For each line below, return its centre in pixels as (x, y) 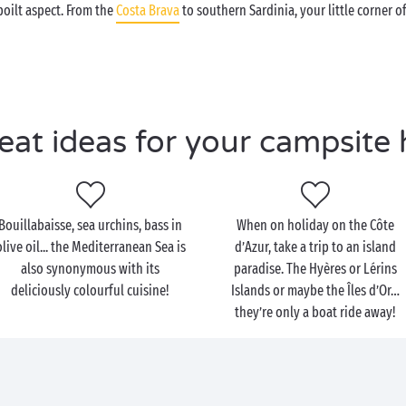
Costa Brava (148, 10)
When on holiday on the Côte (316, 225)
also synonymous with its (91, 269)
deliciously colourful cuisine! (91, 290)
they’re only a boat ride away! (316, 312)
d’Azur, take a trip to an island (316, 247)
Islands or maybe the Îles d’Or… (316, 290)
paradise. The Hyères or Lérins (316, 269)
